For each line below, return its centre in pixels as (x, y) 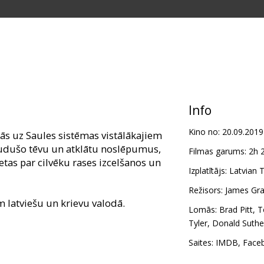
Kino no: (204, 132)
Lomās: (202, 210)
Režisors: (205, 190)
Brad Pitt (236, 210)
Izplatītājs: (207, 171)
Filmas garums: (217, 151)
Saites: (201, 243)
